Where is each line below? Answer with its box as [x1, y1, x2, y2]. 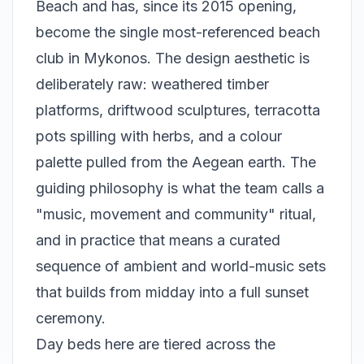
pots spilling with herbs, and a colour [36, 128, 282, 145]
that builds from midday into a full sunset [36, 284, 309, 301]
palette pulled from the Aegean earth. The [36, 154, 316, 171]
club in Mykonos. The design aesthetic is [36, 50, 310, 67]
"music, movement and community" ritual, [36, 206, 316, 223]
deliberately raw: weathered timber [36, 76, 269, 93]
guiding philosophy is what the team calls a [36, 180, 324, 197]
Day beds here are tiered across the [36, 336, 275, 353]
